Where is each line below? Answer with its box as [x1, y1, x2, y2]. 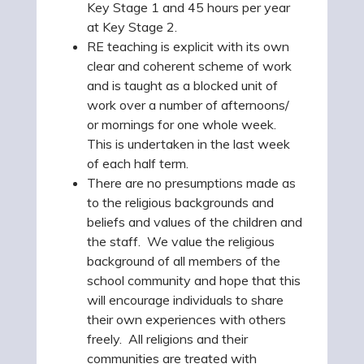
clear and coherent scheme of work [87, 58, 292, 74]
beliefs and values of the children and [87, 214, 302, 230]
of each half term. [87, 155, 188, 171]
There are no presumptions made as [87, 175, 296, 191]
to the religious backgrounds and [87, 194, 274, 210]
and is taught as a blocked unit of [87, 77, 278, 93]
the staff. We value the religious [87, 233, 275, 249]
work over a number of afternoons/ [87, 97, 289, 113]
